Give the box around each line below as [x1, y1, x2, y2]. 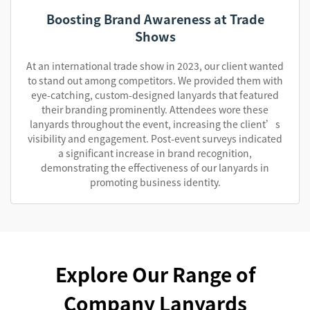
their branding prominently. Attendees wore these [42, 102, 268, 116]
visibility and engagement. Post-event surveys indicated [28, 131, 282, 145]
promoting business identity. [89, 175, 221, 189]
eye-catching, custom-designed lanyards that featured [31, 88, 279, 102]
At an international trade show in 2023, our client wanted [26, 59, 284, 73]
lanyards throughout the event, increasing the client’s [30, 117, 280, 131]
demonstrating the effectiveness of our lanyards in [41, 161, 269, 174]
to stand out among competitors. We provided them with [27, 73, 283, 87]
